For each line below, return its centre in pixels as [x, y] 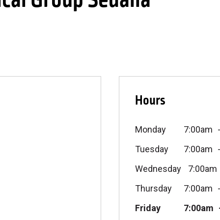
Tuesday [152, 149]
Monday [151, 129]
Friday [148, 208]
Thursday [153, 188]
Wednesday [158, 169]
